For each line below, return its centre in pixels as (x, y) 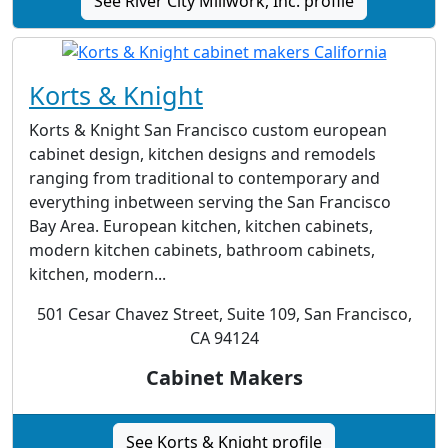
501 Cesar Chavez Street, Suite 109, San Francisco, (224, 313)
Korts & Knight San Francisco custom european (208, 129)
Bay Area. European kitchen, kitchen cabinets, (201, 225)
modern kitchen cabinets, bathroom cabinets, (202, 249)
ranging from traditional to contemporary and (204, 177)
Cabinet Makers (224, 377)
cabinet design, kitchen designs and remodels (202, 153)
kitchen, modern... (97, 273)
